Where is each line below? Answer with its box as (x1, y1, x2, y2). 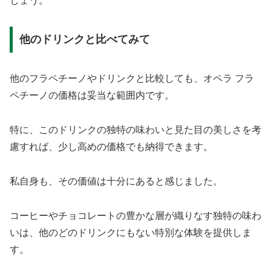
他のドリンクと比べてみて (19, 33, 150, 46)
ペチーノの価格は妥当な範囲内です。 (10, 90, 174, 101)
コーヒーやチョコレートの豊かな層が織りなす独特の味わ (10, 210, 261, 221)
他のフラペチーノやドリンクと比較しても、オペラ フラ (10, 73, 254, 84)
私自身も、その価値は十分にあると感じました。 (10, 176, 223, 187)
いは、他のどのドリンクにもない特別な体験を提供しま (10, 227, 252, 238)
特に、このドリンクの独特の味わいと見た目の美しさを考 (10, 125, 261, 135)
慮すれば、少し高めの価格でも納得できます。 (10, 142, 213, 152)
